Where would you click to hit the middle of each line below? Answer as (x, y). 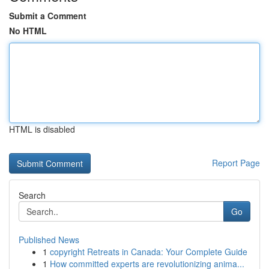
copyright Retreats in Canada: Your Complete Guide (149, 252)
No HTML (28, 31)
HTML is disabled (42, 129)
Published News (49, 240)
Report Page (236, 163)
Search (32, 195)
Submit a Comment (48, 16)
